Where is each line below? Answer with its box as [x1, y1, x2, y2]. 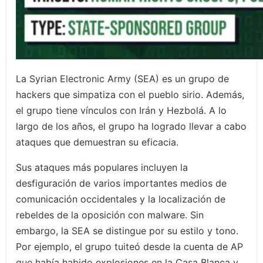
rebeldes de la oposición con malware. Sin [16, 209, 204, 221]
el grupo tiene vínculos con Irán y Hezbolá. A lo [16, 104, 227, 117]
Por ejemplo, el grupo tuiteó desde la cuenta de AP [16, 241, 244, 253]
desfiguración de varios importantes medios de [16, 177, 227, 190]
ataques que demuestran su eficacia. [16, 136, 179, 149]
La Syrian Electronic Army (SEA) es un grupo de [16, 73, 230, 85]
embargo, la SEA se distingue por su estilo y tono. [16, 225, 239, 237]
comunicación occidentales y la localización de [16, 193, 226, 205]
